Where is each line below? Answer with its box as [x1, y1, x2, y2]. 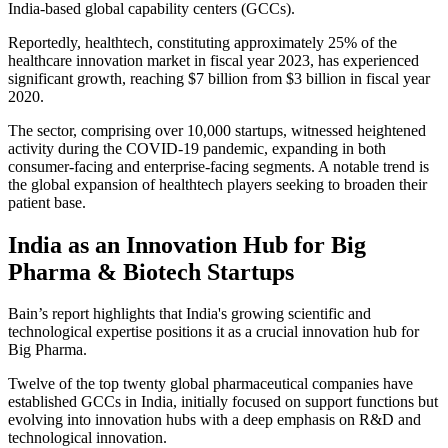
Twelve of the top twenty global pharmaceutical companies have [8, 375, 413, 393]
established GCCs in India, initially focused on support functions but [8, 393, 438, 411]
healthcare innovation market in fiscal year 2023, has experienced [8, 51, 419, 69]
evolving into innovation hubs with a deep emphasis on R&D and [8, 411, 421, 429]
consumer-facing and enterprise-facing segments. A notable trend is [8, 157, 429, 175]
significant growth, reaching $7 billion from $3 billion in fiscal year [8, 69, 430, 87]
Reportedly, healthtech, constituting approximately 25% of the [8, 33, 397, 51]
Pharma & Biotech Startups [8, 258, 294, 285]
